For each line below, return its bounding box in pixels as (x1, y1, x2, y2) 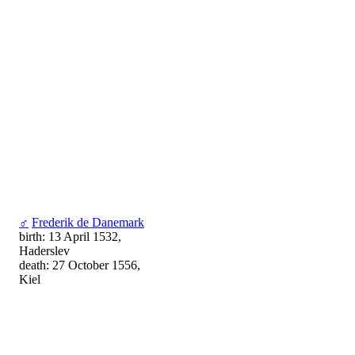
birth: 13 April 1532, (19, 230, 121, 244)
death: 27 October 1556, (19, 258, 140, 273)
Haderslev (19, 244, 70, 258)
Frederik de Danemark (32, 216, 144, 230)
